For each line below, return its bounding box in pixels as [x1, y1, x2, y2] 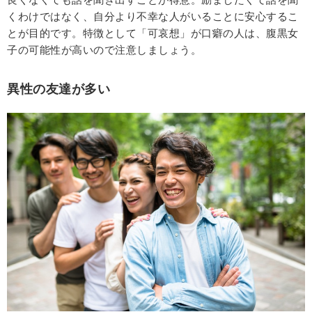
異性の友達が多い [7, 81, 110, 96]
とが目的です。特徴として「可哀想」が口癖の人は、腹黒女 [7, 26, 299, 40]
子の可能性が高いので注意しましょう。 [7, 42, 201, 56]
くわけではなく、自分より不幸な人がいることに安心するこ [7, 9, 299, 23]
